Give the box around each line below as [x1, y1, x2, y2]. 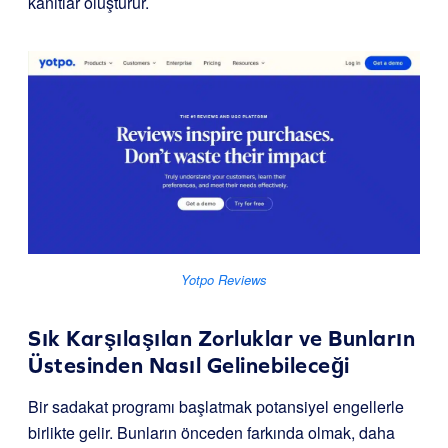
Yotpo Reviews [181, 270, 267, 290]
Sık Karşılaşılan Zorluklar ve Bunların [28, 326, 415, 352]
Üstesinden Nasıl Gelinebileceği [28, 353, 350, 379]
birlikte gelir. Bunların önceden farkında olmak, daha [28, 421, 395, 445]
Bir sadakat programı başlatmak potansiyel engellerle [28, 395, 404, 419]
